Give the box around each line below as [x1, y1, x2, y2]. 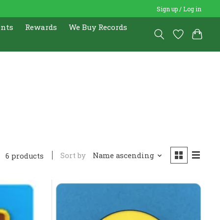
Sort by [60, 151, 86, 161]
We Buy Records [69, 22, 128, 32]
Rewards [25, 22, 57, 32]
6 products [5, 151, 44, 161]
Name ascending [92, 151, 154, 161]
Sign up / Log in [157, 4, 202, 13]
